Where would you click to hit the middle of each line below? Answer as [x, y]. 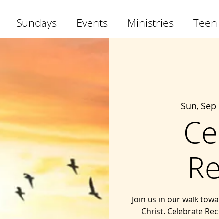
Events [92, 22]
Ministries [150, 22]
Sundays [36, 22]
